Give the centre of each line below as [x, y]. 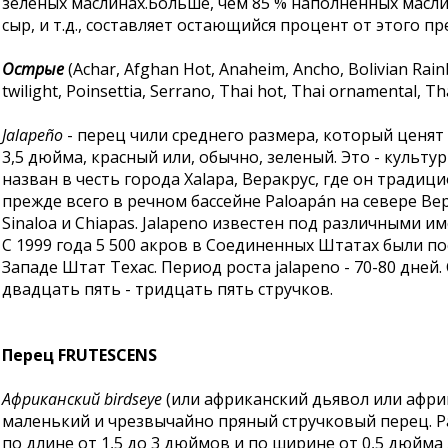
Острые [33, 69]
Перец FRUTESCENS [79, 355]
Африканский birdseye [82, 399]
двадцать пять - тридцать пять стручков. [167, 289]
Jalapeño [32, 135]
